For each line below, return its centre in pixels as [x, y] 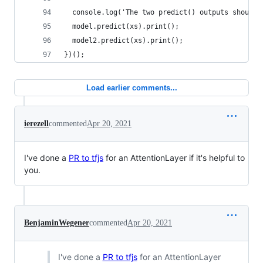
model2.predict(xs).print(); [124, 41]
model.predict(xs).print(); [122, 27]
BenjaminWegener [57, 223]
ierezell [36, 124]
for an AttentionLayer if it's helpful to [174, 158]
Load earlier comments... [131, 88]
